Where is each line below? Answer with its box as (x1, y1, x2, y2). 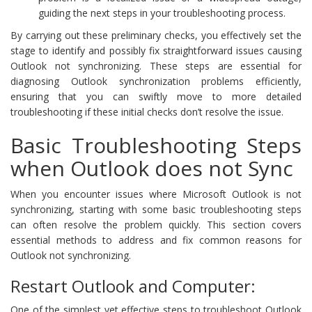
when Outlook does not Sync (10, 153, 293, 182)
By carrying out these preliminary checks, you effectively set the (10, 28, 302, 42)
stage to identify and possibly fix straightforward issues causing (10, 43, 302, 57)
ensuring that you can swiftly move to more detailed (10, 89, 302, 103)
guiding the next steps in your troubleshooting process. (38, 6, 286, 19)
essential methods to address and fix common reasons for (10, 233, 302, 247)
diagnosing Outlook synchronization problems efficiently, (10, 74, 302, 88)
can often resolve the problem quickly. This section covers (10, 217, 302, 231)
